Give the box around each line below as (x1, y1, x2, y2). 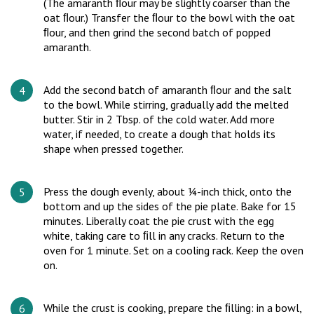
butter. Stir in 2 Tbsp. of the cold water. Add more (43, 112, 275, 126)
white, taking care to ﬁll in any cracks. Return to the (43, 228, 285, 243)
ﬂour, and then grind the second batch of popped (43, 25, 271, 39)
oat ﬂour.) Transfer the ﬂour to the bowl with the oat (43, 11, 295, 25)
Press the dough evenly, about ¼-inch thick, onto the (43, 184, 292, 198)
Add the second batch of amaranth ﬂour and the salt (43, 83, 292, 97)
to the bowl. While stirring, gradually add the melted (43, 97, 289, 111)
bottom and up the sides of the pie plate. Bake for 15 (43, 199, 296, 213)
